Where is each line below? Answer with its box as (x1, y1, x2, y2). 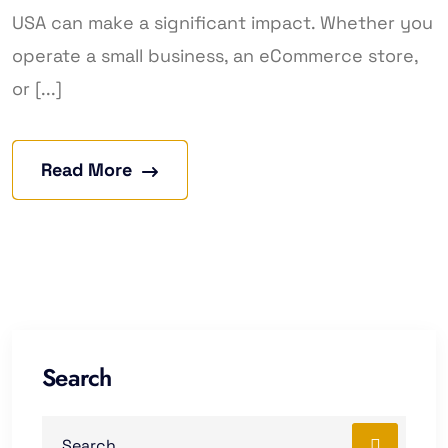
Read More (41, 157, 132, 181)
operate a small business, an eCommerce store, (12, 43, 418, 67)
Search (42, 359, 112, 395)
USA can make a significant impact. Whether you (12, 10, 433, 34)
